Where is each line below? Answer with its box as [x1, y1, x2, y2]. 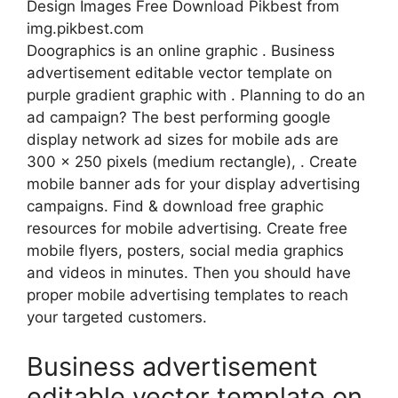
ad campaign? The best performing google [27, 108, 330, 127]
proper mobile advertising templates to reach [27, 286, 348, 305]
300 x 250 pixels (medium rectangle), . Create [27, 153, 357, 171]
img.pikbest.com [27, 20, 144, 38]
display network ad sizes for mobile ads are [27, 131, 338, 149]
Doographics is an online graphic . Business [27, 42, 335, 60]
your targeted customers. [27, 308, 207, 327]
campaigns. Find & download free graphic [27, 197, 323, 216]
